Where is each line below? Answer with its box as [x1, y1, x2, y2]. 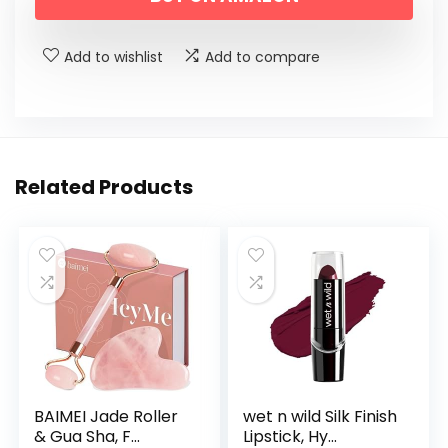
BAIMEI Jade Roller [34, 405, 179, 429]
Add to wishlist [64, 47, 163, 68]
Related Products [15, 173, 193, 202]
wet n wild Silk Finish [243, 405, 398, 429]
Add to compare [205, 47, 320, 68]
